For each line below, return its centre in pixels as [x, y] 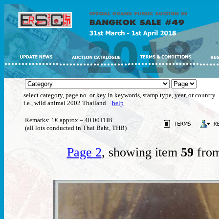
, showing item [141, 152]
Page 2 [84, 152]
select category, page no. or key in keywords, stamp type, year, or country [120, 95]
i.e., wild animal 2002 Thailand [68, 103]
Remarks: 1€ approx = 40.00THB [69, 120]
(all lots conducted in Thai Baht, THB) [76, 128]
